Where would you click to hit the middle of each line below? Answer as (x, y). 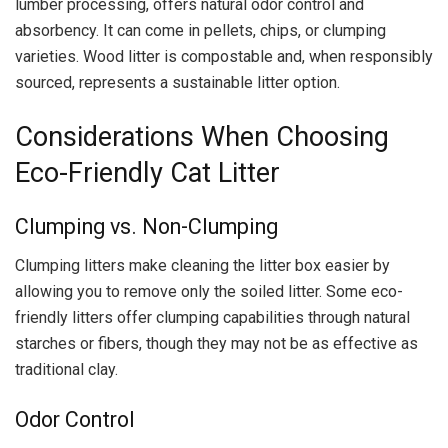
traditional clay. (66, 369)
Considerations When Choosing (202, 136)
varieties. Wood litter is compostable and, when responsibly (224, 56)
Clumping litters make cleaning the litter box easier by (202, 265)
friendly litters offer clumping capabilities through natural (212, 317)
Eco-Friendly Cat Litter (147, 172)
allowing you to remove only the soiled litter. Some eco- (209, 291)
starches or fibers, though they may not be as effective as (216, 343)
